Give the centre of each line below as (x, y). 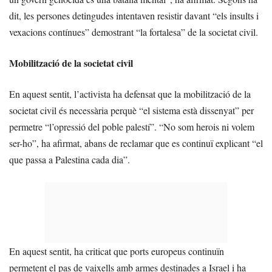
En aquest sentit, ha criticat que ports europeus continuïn (117, 251)
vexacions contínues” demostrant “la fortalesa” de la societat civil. (134, 32)
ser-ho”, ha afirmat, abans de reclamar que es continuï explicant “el (136, 143)
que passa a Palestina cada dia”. (70, 160)
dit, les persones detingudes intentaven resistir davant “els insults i (134, 16)
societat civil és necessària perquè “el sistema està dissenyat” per (131, 110)
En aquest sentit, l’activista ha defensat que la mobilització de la (130, 94)
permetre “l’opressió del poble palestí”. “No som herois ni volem (132, 127)
